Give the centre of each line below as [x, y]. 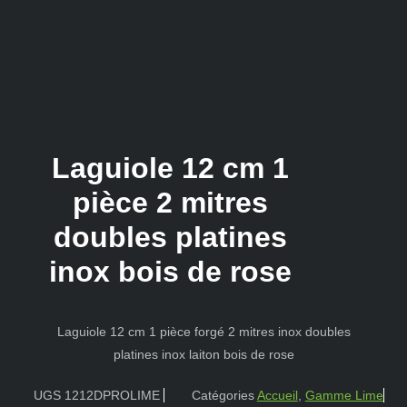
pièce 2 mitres [170, 203]
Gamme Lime [344, 396]
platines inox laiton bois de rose [203, 355]
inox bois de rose [170, 272]
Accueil [277, 396]
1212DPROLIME [114, 396]
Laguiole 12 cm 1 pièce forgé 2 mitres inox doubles [203, 332]
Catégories [223, 396]
